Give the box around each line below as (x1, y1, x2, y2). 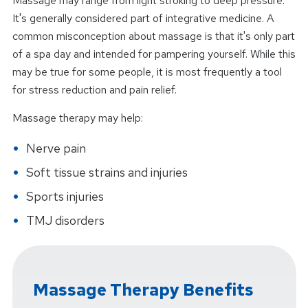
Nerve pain (25, 140, 86, 156)
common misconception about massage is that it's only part (12, 28, 295, 43)
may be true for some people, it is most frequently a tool (12, 64, 282, 79)
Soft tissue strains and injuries (25, 164, 188, 180)
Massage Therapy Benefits (32, 278, 254, 300)
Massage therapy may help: (12, 110, 143, 125)
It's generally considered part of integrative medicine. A (12, 10, 274, 25)
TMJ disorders (25, 212, 104, 228)
